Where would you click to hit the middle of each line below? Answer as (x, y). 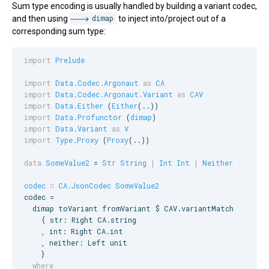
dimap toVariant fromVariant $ (94, 209)
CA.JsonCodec (85, 186)
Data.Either (79, 106)
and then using (41, 18)
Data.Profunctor (89, 117)
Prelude (70, 60)
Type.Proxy (77, 140)
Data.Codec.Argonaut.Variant (114, 95)
